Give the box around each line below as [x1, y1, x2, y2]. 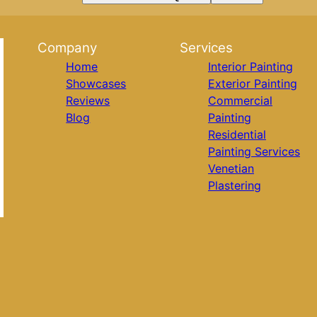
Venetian [207, 161, 254, 175]
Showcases [66, 76, 127, 91]
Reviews [66, 93, 110, 108]
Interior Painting [207, 59, 293, 74]
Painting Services [207, 144, 300, 158]
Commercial [207, 93, 272, 108]
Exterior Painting [207, 76, 297, 91]
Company [38, 40, 98, 56]
